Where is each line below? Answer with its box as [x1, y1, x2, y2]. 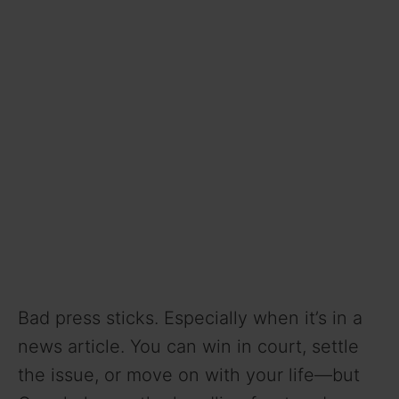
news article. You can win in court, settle [18, 335, 359, 357]
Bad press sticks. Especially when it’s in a [18, 306, 362, 329]
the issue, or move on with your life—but [18, 363, 360, 386]
